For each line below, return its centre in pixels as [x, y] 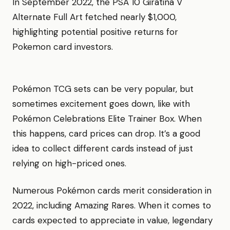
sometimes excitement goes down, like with [101, 103]
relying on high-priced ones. [69, 163]
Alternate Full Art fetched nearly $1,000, [94, 17]
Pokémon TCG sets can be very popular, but [103, 89]
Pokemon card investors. [63, 46]
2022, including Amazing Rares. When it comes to [112, 205]
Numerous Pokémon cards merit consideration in [112, 190]
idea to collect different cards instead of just [103, 148]
